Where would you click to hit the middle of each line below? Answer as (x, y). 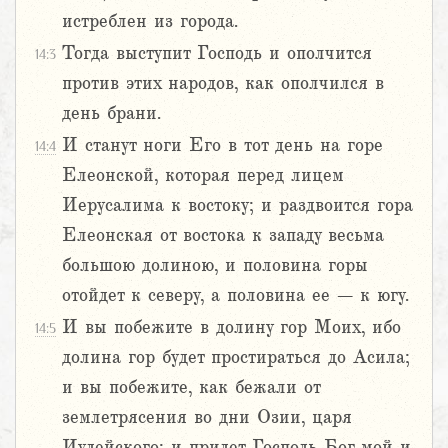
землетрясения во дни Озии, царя (207, 417)
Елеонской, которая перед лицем (203, 175)
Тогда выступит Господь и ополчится (217, 53)
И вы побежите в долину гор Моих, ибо (231, 327)
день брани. (111, 113)
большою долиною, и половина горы (215, 265)
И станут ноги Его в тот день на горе (222, 145)
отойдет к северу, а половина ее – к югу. (235, 295)
